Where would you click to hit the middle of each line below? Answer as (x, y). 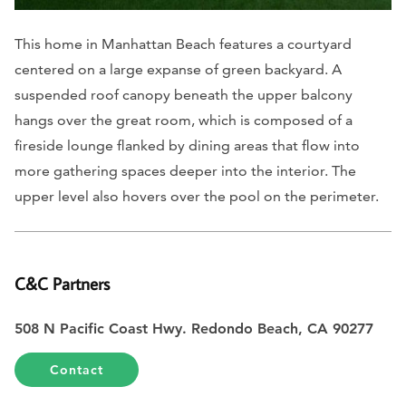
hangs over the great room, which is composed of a (184, 120)
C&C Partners (62, 283)
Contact (77, 369)
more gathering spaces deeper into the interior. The (185, 170)
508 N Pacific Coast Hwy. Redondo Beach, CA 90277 (196, 328)
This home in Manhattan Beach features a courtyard (183, 43)
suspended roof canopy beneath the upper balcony (184, 94)
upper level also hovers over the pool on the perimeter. (197, 196)
